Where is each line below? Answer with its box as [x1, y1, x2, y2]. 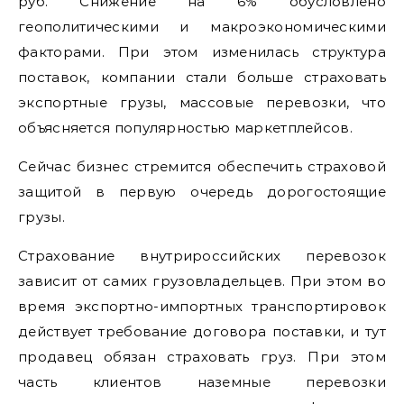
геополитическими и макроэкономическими [18, 17, 386, 35]
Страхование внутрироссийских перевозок [18, 246, 386, 264]
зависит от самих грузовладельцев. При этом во [18, 271, 386, 289]
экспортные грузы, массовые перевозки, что [18, 93, 386, 111]
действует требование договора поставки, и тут [18, 322, 386, 340]
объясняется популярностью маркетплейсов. [18, 118, 353, 136]
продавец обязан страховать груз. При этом [18, 347, 386, 365]
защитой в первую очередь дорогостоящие [18, 182, 386, 200]
